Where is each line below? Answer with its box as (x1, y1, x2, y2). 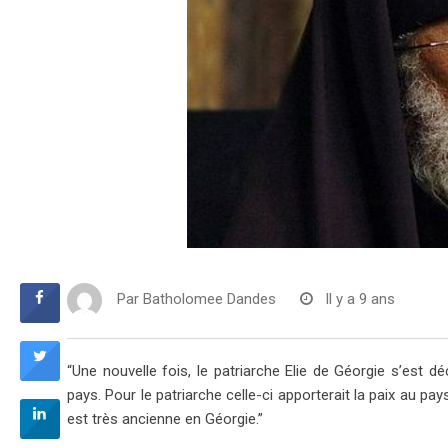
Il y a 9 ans (325, 290, 395, 309)
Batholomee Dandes (143, 290, 276, 309)
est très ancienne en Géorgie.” (67, 410, 263, 428)
